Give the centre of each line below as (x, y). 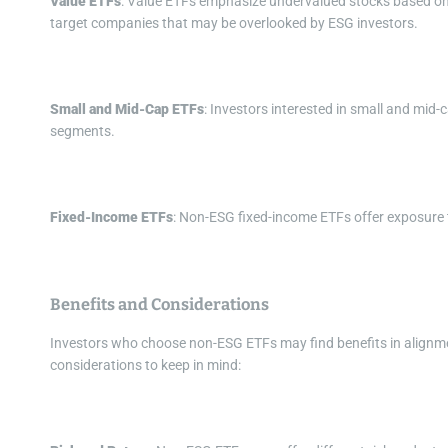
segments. (82, 131)
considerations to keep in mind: (145, 365)
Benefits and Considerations (159, 305)
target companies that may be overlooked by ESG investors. (234, 23)
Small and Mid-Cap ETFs (127, 109)
